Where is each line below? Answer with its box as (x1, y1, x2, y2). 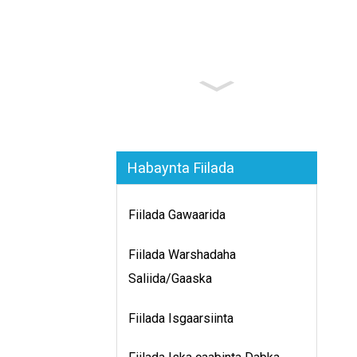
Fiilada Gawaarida (128, 207, 226, 223)
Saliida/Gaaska (128, 270, 212, 286)
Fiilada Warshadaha (128, 246, 236, 262)
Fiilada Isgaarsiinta (128, 310, 233, 326)
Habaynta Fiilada (127, 159, 234, 176)
